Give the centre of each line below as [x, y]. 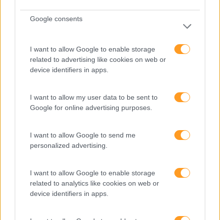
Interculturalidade [51, 169]
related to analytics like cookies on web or [95, 183]
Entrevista [37, 98]
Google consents [56, 19]
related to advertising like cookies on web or [98, 59]
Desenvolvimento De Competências [84, 81]
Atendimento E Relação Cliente [75, 10]
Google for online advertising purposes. [91, 108]
